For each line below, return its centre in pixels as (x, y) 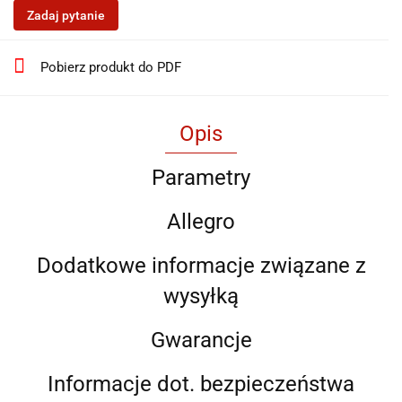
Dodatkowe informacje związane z (201, 266)
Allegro (201, 222)
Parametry (201, 178)
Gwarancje (201, 340)
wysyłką (201, 296)
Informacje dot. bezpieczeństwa (201, 384)
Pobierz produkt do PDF (111, 67)
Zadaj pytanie (66, 15)
